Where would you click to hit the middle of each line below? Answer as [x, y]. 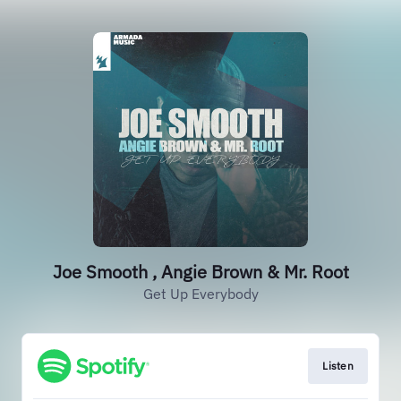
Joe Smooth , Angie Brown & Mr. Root [200, 272]
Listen [338, 366]
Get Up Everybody [200, 294]
